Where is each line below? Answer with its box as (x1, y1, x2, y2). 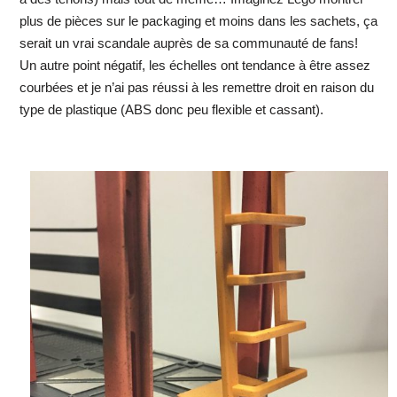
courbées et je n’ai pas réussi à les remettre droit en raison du (19, 80, 374, 96)
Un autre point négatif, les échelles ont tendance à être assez (19, 58, 370, 74)
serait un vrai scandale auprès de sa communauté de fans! (19, 35, 358, 51)
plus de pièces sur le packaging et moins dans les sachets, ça (19, 13, 378, 29)
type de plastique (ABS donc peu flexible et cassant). (19, 102, 323, 118)
